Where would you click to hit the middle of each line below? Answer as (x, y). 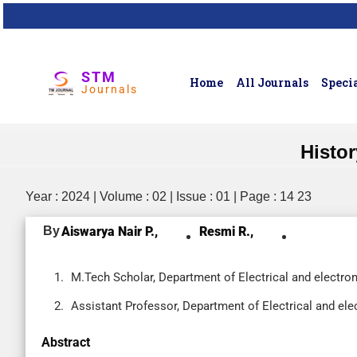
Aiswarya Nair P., (110, 231)
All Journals (273, 82)
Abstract (66, 342)
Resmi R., (226, 231)
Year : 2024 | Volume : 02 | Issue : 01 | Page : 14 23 (169, 196)
